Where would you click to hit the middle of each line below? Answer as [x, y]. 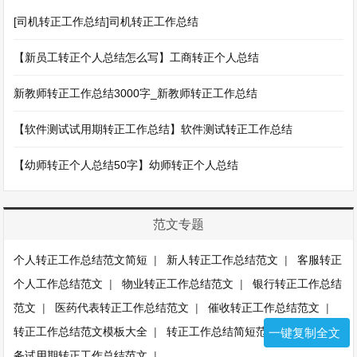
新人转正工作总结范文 [223, 260]
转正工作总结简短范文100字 [238, 332]
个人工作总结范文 [59, 284]
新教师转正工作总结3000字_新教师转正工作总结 [136, 94]
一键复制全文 [304, 333]
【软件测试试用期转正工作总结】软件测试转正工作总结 [153, 129]
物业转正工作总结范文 [178, 284]
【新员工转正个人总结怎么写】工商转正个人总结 [137, 58]
